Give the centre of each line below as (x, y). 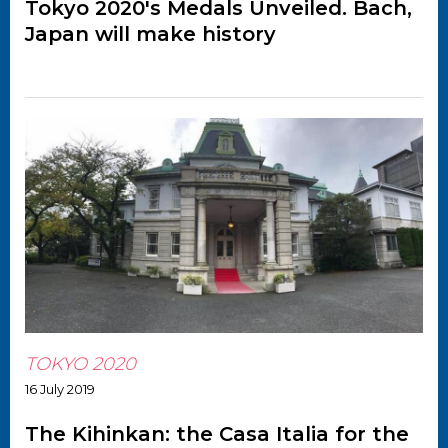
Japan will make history (150, 33)
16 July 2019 (60, 388)
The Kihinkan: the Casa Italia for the (217, 433)
